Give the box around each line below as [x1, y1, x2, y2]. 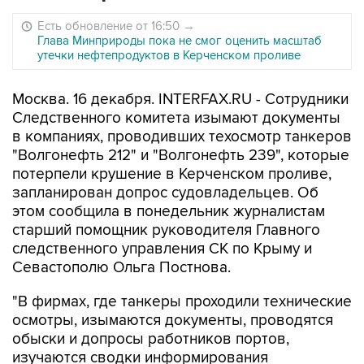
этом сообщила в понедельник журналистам [12, 202, 325, 221]
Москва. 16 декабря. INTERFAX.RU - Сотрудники [12, 90, 349, 109]
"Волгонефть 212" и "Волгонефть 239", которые [12, 146, 349, 165]
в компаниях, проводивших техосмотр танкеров [12, 128, 352, 146]
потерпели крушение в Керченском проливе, [12, 165, 331, 184]
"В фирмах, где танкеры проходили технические [12, 292, 352, 311]
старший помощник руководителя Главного [12, 221, 320, 240]
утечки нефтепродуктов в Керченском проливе [37, 48, 301, 63]
